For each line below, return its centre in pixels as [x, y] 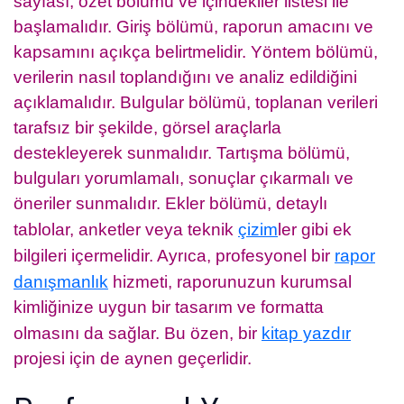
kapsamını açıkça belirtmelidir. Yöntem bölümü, [196, 51]
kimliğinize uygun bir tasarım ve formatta [169, 307]
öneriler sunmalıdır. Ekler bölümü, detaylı [170, 203]
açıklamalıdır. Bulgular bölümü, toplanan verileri [196, 102]
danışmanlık [61, 281]
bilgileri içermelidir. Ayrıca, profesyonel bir [174, 255]
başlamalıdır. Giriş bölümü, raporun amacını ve [193, 26]
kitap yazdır [306, 333]
